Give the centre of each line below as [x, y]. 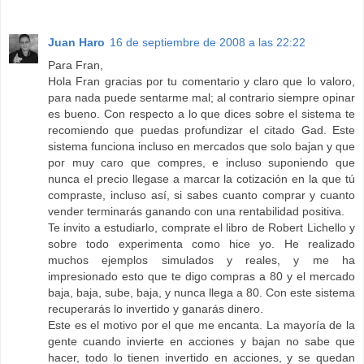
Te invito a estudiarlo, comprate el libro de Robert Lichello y [201, 228]
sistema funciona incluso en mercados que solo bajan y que [201, 147]
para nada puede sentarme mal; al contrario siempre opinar [201, 98]
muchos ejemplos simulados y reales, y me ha [201, 260]
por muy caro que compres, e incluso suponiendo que [201, 163]
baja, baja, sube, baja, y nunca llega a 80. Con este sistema [201, 293]
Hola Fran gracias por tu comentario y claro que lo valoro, [201, 82]
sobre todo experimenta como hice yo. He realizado [201, 244]
